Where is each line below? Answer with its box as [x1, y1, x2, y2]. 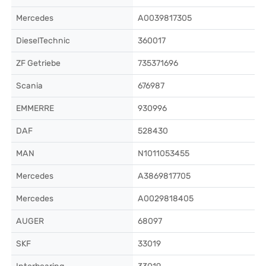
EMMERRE [16, 103, 54, 113]
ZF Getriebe [16, 58, 61, 68]
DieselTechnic [16, 36, 70, 46]
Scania [16, 81, 43, 91]
